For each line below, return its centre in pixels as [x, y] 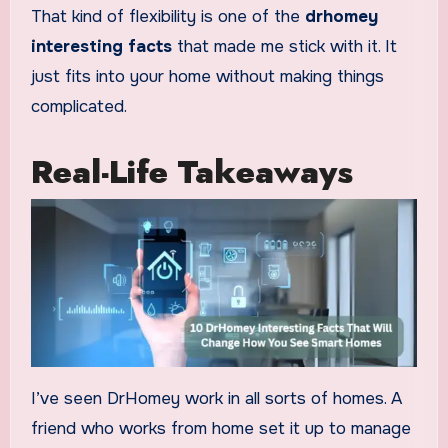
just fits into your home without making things [207, 76]
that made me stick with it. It [284, 46]
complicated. [78, 106]
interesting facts [101, 46]
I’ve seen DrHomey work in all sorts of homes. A [216, 398]
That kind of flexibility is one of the [167, 16]
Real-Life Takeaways [191, 171]
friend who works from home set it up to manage [220, 428]
